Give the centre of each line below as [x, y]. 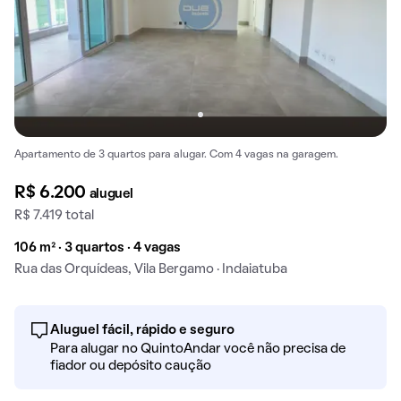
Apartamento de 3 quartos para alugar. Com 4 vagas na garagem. [176, 154]
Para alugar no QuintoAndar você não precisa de [198, 350]
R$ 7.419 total [54, 216]
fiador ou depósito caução [131, 367]
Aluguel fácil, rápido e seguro [142, 331]
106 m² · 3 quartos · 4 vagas [98, 248]
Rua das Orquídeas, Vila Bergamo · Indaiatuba [151, 270]
